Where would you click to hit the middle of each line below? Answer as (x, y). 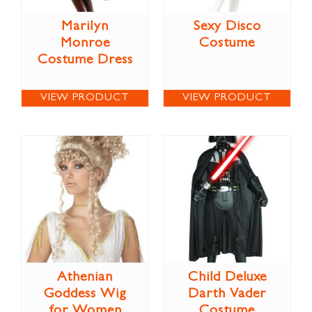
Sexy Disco (227, 27)
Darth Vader (227, 294)
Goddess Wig (85, 294)
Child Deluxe (227, 278)
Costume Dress (85, 60)
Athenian (85, 278)
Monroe (85, 44)
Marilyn (85, 27)
